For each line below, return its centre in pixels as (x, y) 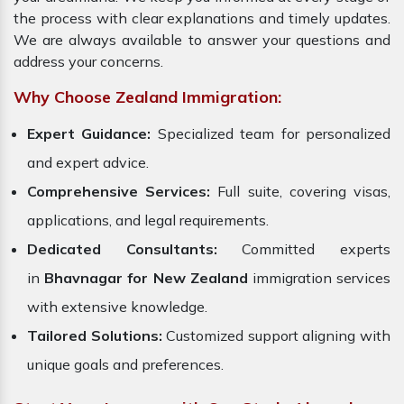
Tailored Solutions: (95, 336)
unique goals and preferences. (125, 365)
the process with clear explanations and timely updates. (202, 18)
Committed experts (304, 249)
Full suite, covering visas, (304, 192)
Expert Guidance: (89, 134)
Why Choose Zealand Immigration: (147, 97)
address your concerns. (88, 62)
